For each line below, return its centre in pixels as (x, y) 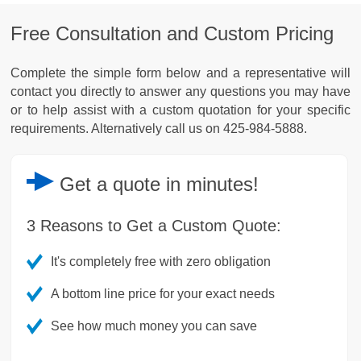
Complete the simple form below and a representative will (180, 73)
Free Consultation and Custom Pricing (172, 33)
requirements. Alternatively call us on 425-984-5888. (159, 128)
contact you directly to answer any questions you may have (180, 91)
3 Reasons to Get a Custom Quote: (154, 225)
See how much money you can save (154, 326)
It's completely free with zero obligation (161, 261)
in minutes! (213, 184)
